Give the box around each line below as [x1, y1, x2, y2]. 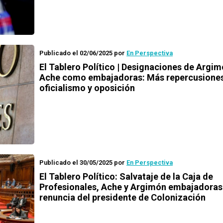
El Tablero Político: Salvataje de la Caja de [39, 171, 213, 182]
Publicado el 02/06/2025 [39, 49, 112, 57]
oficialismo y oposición [39, 83, 135, 93]
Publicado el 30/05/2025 [39, 159, 112, 166]
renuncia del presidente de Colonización [39, 192, 206, 203]
